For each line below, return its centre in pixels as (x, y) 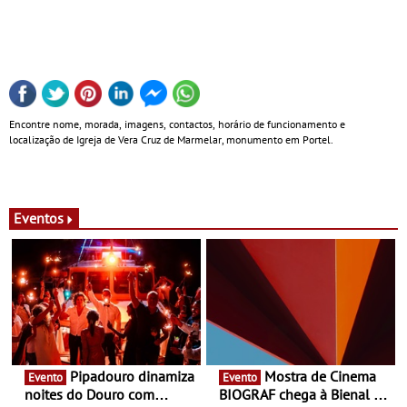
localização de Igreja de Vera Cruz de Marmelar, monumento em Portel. (171, 140)
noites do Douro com (89, 395)
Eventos (39, 218)
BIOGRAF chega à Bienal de (304, 395)
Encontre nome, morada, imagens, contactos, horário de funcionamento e (177, 124)
